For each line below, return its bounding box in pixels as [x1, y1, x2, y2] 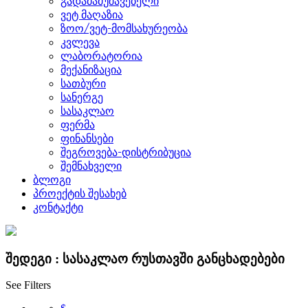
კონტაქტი [33, 200, 83, 214]
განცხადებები [197, 251, 285, 266]
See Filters [5, 279, 51, 291]
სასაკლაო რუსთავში [63, 251, 193, 266]
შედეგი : [5, 251, 63, 266]
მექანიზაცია [60, 63, 122, 76]
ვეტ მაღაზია [60, 8, 123, 21]
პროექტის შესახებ [33, 186, 126, 200]
